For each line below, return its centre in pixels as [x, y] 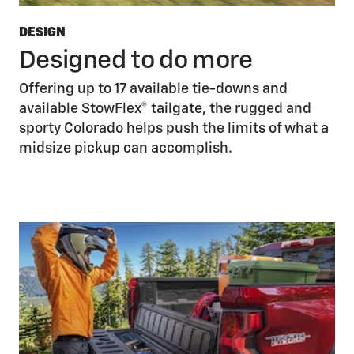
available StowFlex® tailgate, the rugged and [165, 109]
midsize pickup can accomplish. [126, 148]
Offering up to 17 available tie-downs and [153, 89]
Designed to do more [136, 60]
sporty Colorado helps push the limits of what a [174, 128]
